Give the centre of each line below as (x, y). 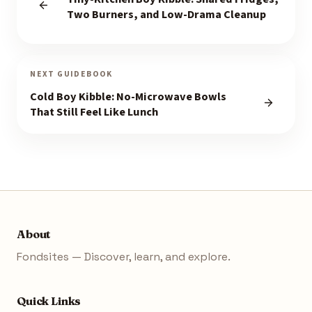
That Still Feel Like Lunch (94, 112)
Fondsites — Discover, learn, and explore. (124, 257)
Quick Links (49, 301)
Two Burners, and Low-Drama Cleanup (166, 15)
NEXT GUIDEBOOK (71, 74)
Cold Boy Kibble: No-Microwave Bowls (128, 97)
